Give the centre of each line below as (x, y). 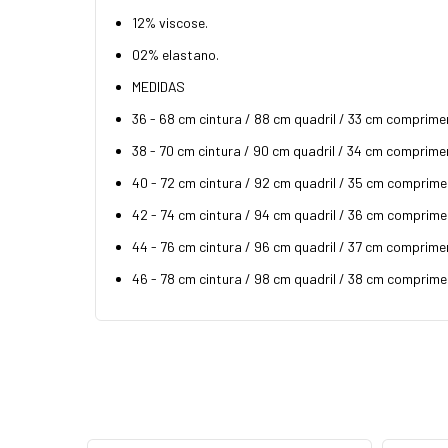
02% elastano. (175, 54)
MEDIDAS (158, 86)
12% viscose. (170, 22)
